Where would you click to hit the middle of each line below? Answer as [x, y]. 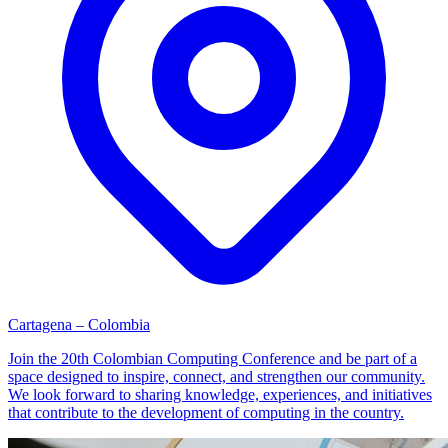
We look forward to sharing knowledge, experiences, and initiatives [220, 395]
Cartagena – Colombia [79, 325]
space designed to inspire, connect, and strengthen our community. [216, 377]
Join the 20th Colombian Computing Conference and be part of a [212, 359]
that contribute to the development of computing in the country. [206, 413]
